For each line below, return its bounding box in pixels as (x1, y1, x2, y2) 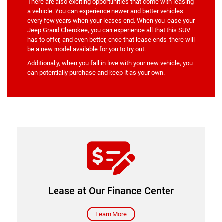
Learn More (95, 210, 127, 218)
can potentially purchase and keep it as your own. (27, 68, 165, 76)
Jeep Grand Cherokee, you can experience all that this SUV (27, 26, 190, 34)
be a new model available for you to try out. (27, 45, 146, 53)
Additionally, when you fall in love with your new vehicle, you (27, 59, 193, 67)
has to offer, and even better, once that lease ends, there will (27, 35, 195, 43)
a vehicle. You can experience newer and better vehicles (27, 7, 183, 15)
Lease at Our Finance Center (48, 185, 174, 197)
